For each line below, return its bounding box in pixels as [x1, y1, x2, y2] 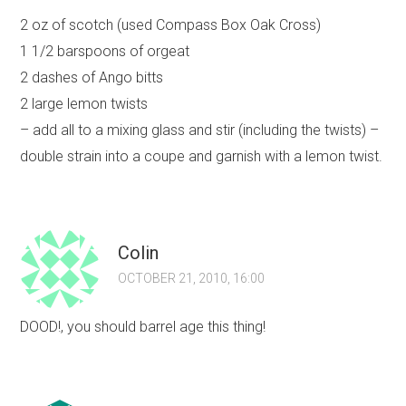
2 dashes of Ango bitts [20, 69, 164, 87]
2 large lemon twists [20, 95, 149, 113]
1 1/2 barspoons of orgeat [20, 43, 190, 61]
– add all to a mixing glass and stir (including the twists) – [20, 121, 380, 140]
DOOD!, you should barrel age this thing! [20, 318, 266, 336]
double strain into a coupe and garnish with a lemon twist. [20, 148, 383, 166]
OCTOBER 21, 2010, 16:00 [118, 271, 266, 286]
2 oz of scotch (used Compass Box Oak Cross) [20, 16, 322, 34]
